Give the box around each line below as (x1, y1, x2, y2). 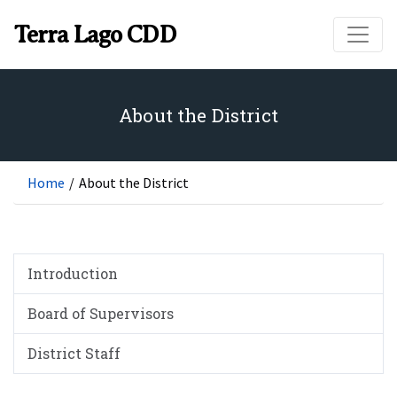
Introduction (27, 264, 118, 284)
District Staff (27, 344, 121, 363)
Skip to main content (121, 20, 275, 43)
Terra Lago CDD (14, 21, 176, 49)
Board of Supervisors (27, 304, 174, 323)
